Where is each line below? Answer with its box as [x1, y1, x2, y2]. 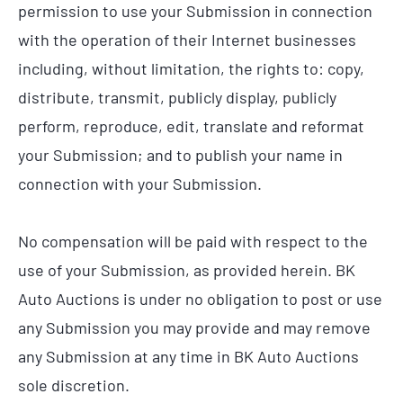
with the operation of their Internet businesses [18, 30, 356, 50]
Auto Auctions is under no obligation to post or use [18, 288, 382, 309]
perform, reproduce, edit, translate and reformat [18, 116, 364, 137]
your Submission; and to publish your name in [18, 145, 343, 166]
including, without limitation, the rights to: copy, [18, 58, 364, 79]
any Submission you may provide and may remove [18, 317, 371, 337]
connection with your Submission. [18, 174, 262, 194]
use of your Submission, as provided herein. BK [18, 259, 355, 280]
